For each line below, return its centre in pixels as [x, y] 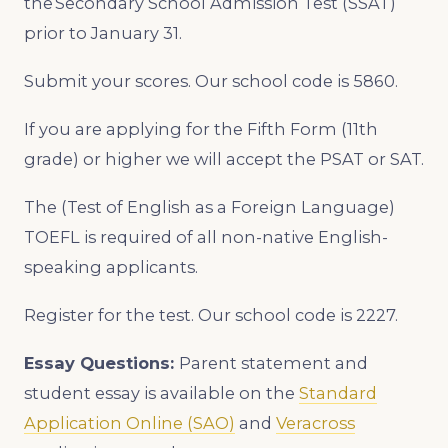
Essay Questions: [101, 362]
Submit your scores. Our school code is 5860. [211, 81]
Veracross [315, 422]
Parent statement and [273, 362]
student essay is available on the [161, 392]
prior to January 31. [103, 33]
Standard [338, 392]
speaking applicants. [111, 266]
